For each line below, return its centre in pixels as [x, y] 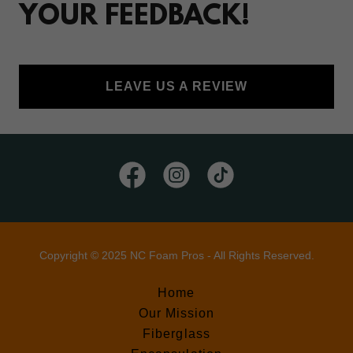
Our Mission [176, 313]
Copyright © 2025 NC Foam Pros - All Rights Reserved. [176, 255]
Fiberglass [176, 333]
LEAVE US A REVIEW [176, 86]
